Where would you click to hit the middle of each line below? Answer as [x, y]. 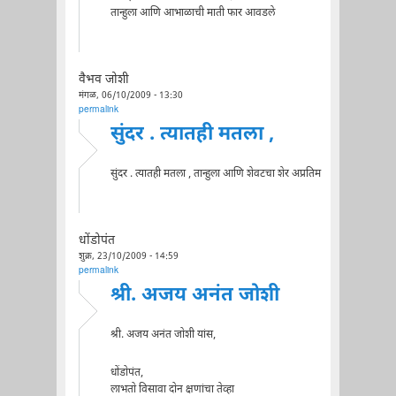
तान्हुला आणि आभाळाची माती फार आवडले [192, 13]
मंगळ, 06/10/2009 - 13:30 [130, 95]
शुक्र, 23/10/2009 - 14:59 [128, 256]
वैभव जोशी [103, 80]
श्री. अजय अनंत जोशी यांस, [163, 335]
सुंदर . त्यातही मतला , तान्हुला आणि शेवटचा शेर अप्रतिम [215, 174]
